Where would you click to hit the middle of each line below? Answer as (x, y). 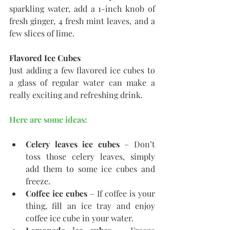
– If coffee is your (121, 194)
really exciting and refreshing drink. (77, 95)
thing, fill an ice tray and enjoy (90, 206)
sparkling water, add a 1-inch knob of (82, 9)
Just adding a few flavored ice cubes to (82, 70)
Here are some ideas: (48, 120)
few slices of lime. (42, 33)
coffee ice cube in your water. (80, 218)
